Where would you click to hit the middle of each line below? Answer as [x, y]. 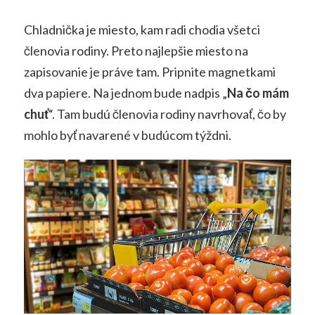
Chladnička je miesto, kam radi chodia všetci [142, 30]
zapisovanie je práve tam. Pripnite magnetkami [149, 72]
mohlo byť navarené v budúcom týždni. [127, 135]
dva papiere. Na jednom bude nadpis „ [125, 93]
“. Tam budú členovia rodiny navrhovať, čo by [167, 114]
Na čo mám [258, 93]
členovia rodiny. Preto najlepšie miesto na [136, 51]
